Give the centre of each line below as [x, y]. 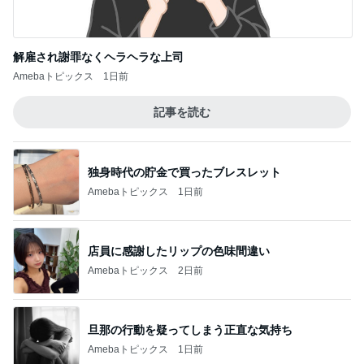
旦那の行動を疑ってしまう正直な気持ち [190, 329]
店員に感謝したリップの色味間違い [179, 251]
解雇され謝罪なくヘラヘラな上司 [98, 57]
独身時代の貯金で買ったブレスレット [184, 172]
